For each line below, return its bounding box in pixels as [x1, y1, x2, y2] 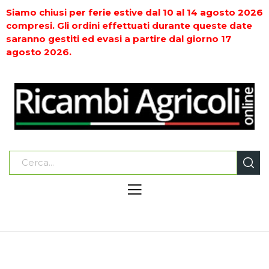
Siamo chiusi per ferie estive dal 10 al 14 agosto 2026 [6, 7, 263, 18]
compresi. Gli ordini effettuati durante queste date [6, 20, 252, 31]
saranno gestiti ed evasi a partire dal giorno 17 [6, 33, 231, 44]
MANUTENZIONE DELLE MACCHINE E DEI [52, 256, 249, 268]
